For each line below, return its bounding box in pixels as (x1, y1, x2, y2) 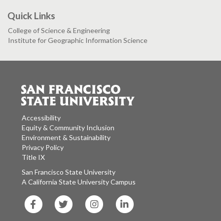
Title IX (22, 153, 45, 162)
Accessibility (22, 113, 61, 122)
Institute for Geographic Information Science (8, 36, 147, 44)
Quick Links (7, 9, 55, 21)
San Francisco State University (84, 168, 115, 177)
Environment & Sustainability (22, 133, 110, 142)
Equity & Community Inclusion (22, 123, 114, 132)
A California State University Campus (28, 178, 136, 186)
